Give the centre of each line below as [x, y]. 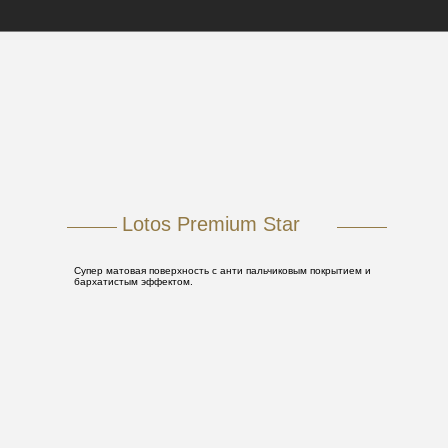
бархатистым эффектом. [133, 282]
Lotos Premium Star [211, 224]
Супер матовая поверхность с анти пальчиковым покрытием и [222, 271]
